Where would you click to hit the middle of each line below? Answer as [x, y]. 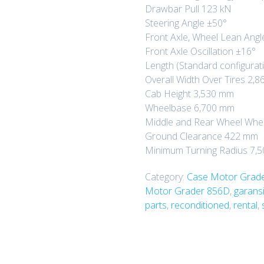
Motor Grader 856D [187, 191]
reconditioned [200, 205]
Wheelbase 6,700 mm [189, 108]
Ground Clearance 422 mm [201, 136]
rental [245, 205]
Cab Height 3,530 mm [189, 93]
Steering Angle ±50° [186, 23]
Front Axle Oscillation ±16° [200, 51]
